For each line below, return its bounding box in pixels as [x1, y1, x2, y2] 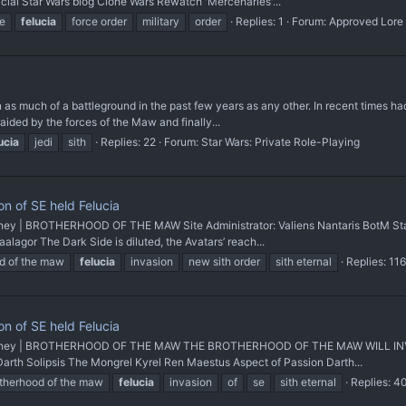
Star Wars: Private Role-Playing [201, 134, 360, 149]
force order [72, 14, 127, 29]
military [142, 14, 179, 29]
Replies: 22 [101, 134, 156, 149]
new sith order [188, 255, 260, 269]
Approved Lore [329, 14, 403, 29]
